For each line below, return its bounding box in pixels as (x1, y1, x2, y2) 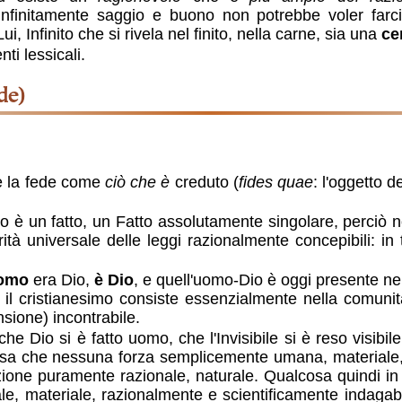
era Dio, (28, 271, 94, 290)
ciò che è (104, 173, 170, 192)
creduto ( (170, 173, 239, 192)
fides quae (238, 173, 313, 192)
